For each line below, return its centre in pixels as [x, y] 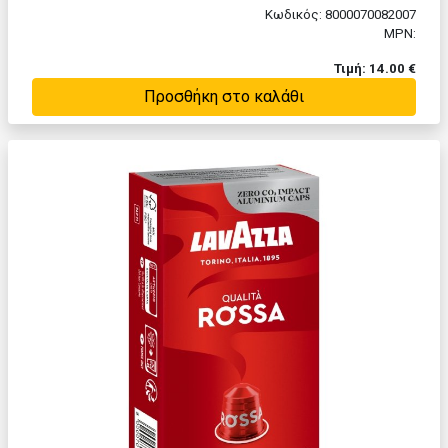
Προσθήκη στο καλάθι [224, 97]
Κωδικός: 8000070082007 [340, 15]
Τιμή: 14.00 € [375, 69]
